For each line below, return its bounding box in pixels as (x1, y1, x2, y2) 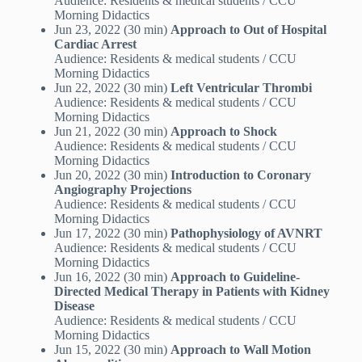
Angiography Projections (53, 183, 192, 197)
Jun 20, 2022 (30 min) (53, 168, 170, 183)
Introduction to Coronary (170, 168, 311, 183)
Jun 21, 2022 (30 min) (53, 124, 170, 139)
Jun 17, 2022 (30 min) (53, 226, 170, 241)
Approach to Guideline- (170, 270, 300, 284)
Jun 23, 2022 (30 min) (53, 23, 170, 37)
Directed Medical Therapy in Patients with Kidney (53, 284, 330, 299)
